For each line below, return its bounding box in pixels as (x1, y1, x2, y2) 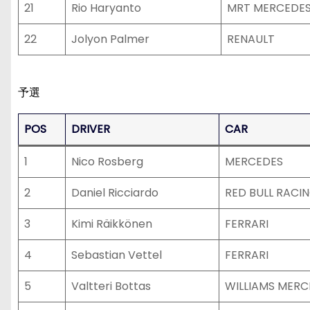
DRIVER (71, 121, 110, 137)
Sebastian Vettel (71, 247, 162, 263)
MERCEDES (225, 154, 283, 170)
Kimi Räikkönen (71, 216, 152, 232)
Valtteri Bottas (71, 278, 151, 294)
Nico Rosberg (71, 154, 143, 170)
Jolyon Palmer (71, 31, 149, 47)
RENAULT (227, 31, 275, 47)
